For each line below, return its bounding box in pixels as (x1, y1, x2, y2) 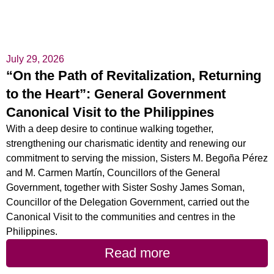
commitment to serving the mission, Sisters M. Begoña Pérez (6, 152, 268, 163)
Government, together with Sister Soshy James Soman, (6, 182, 245, 193)
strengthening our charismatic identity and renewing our (6, 138, 246, 149)
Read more (104, 245, 170, 261)
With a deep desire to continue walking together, (6, 123, 213, 134)
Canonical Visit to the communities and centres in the (6, 211, 235, 222)
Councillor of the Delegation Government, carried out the (6, 196, 250, 207)
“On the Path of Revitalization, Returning (6, 67, 261, 83)
